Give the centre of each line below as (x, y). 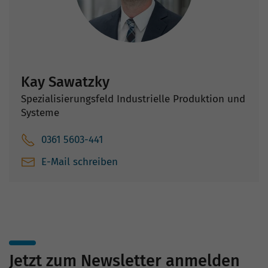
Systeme (40, 113)
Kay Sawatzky (65, 82)
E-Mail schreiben (80, 162)
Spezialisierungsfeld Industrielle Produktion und (133, 99)
